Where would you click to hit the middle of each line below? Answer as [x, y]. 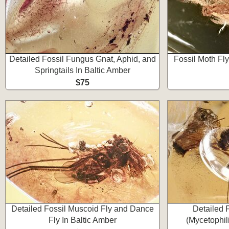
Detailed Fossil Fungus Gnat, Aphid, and [82, 59]
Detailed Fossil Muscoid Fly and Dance [82, 209]
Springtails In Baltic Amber [82, 70]
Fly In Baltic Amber [82, 220]
